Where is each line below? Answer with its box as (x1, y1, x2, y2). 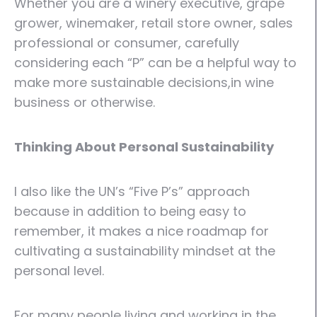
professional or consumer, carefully (14, 34, 239, 52)
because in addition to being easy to (14, 202, 246, 220)
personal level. (14, 262, 104, 279)
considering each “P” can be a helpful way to (14, 54, 296, 71)
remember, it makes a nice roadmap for (14, 222, 269, 240)
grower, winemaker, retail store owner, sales (14, 14, 293, 32)
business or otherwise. (14, 93, 155, 111)
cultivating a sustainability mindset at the (14, 242, 275, 260)
